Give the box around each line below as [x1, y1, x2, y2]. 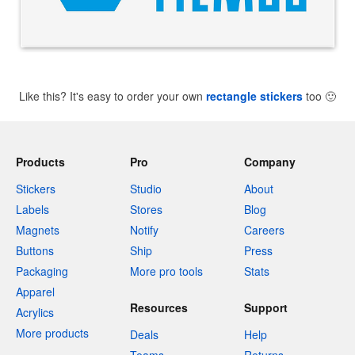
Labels [16, 201, 49, 218]
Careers [244, 222, 284, 239]
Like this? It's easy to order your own [19, 88, 206, 105]
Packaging [16, 263, 68, 280]
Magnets [16, 222, 59, 239]
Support [244, 300, 288, 316]
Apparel [16, 284, 55, 300]
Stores [130, 201, 162, 218]
